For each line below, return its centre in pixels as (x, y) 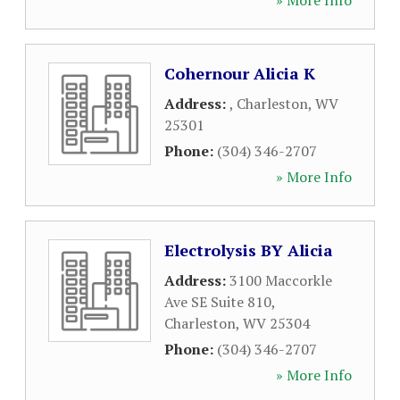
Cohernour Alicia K (240, 73)
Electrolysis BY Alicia (249, 250)
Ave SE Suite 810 (218, 302)
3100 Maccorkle (281, 280)
